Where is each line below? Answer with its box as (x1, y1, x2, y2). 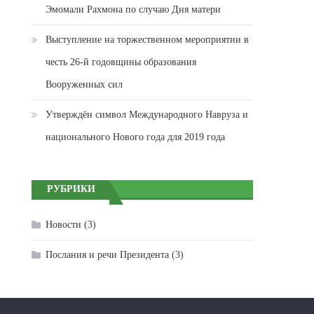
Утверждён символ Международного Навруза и (46, 109, 249, 121)
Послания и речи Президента (46, 250, 170, 261)
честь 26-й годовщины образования (46, 57, 197, 68)
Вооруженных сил (46, 79, 123, 90)
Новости (46, 219, 82, 231)
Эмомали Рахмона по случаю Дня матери (46, 4, 221, 15)
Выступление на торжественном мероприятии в (46, 34, 250, 46)
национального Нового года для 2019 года (46, 132, 226, 143)
